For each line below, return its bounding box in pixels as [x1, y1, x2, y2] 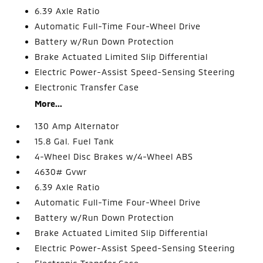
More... [35, 99, 63, 109]
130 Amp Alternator [35, 121, 120, 131]
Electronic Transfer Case [35, 82, 140, 92]
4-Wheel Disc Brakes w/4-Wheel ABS [35, 151, 194, 161]
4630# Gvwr [35, 167, 87, 177]
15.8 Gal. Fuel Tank [35, 136, 114, 146]
